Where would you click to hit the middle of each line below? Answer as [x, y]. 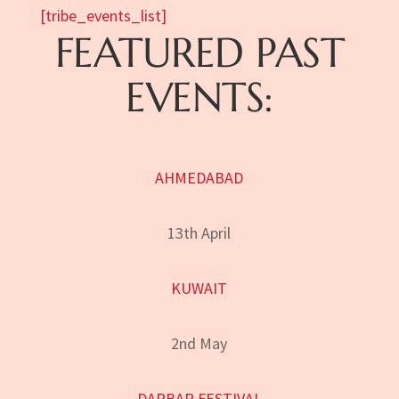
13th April [199, 232]
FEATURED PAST [199, 52]
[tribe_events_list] [103, 15]
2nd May [199, 343]
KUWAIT [199, 288]
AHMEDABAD [199, 177]
